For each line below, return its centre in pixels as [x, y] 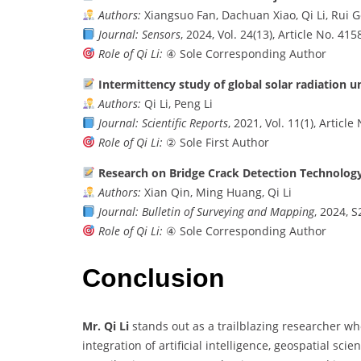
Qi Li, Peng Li [176, 103]
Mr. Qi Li [106, 326]
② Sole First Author [216, 142]
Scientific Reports [185, 122]
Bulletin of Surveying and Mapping [228, 211]
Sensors [161, 34]
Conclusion [154, 278]
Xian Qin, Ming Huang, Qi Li [216, 192]
